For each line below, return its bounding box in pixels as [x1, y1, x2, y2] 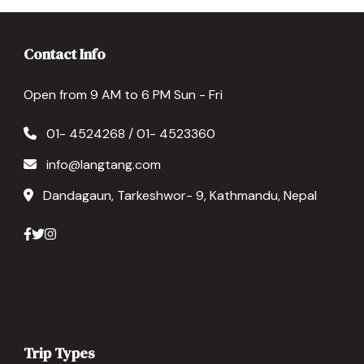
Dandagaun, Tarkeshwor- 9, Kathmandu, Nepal [43, 187, 317, 205]
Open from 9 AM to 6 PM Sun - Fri [24, 86, 223, 104]
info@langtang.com [46, 156, 161, 174]
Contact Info [24, 44, 106, 65]
